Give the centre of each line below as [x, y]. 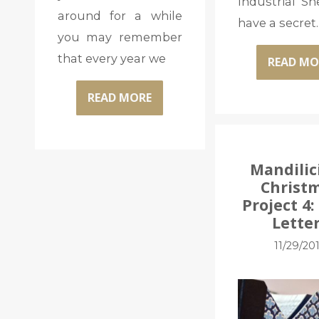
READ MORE [120, 98]
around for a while [120, 15]
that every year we [111, 58]
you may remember [120, 37]
